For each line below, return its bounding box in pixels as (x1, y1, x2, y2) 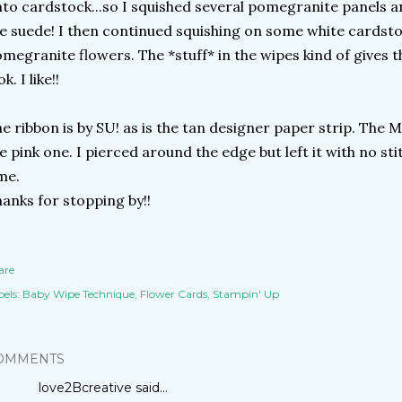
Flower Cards (140, 287, 207, 301)
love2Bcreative (39, 380, 132, 396)
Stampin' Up (213, 287, 279, 301)
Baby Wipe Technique (22, 287, 135, 301)
